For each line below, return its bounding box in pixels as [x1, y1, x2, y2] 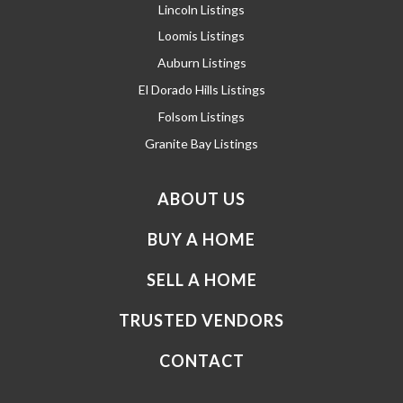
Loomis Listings [158, 27, 245, 43]
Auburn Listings [157, 54, 246, 70]
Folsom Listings [158, 108, 245, 124]
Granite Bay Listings [145, 135, 258, 151]
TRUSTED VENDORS [119, 309, 284, 330]
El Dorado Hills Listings [138, 81, 265, 97]
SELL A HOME [146, 269, 257, 290]
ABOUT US [157, 188, 246, 209]
